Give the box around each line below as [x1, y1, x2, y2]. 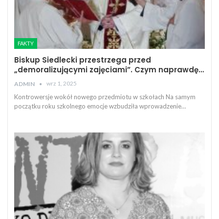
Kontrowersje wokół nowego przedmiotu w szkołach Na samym [14, 93, 196, 101]
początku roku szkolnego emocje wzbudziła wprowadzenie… [14, 102, 186, 110]
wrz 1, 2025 [46, 80, 77, 88]
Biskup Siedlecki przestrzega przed [14, 55, 151, 66]
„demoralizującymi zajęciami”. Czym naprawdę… [14, 65, 204, 75]
